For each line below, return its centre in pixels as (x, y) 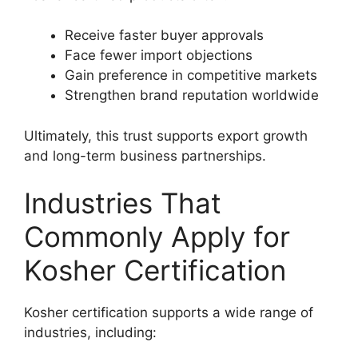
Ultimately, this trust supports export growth (166, 135)
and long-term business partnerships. (145, 155)
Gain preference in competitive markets (191, 76)
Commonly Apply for (157, 237)
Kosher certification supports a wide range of (169, 313)
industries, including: (90, 333)
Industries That (123, 203)
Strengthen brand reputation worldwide (192, 95)
